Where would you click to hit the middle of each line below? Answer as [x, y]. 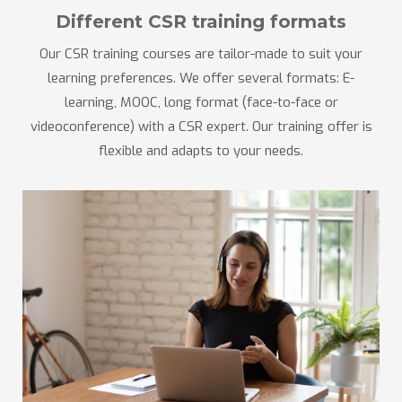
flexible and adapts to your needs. [201, 151]
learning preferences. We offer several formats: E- [201, 78]
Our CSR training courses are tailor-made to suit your [201, 54]
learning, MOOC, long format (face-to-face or [201, 102]
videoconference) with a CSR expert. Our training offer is [201, 127]
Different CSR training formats [201, 22]
